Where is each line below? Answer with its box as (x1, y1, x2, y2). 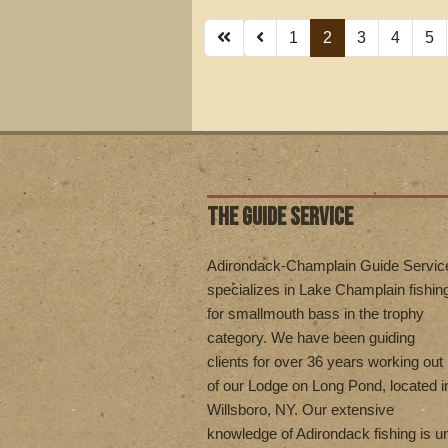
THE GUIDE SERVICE (207, 201, 353, 233)
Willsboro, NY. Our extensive (207, 400, 394, 418)
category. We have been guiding (207, 328, 415, 346)
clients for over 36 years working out (207, 352, 443, 370)
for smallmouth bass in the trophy (207, 304, 424, 322)
